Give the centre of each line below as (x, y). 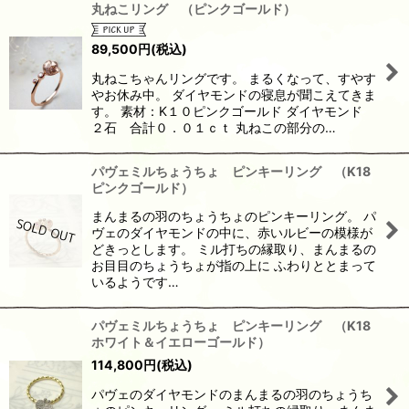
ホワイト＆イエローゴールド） (181, 341)
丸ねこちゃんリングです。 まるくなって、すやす (234, 78)
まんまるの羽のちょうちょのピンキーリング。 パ (234, 215)
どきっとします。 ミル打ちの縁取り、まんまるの (234, 248)
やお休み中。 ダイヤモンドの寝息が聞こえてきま (234, 94)
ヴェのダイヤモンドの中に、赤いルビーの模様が (232, 232)
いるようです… (135, 281)
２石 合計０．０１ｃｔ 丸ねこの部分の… (214, 127)
